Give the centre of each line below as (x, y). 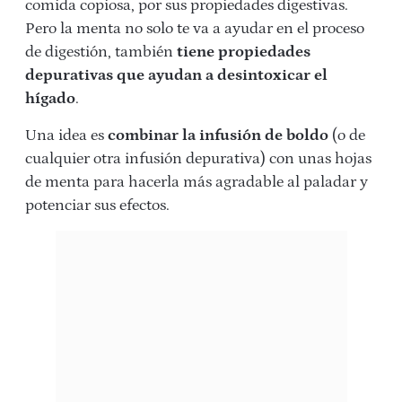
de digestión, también (99, 52)
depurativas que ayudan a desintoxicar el (176, 76)
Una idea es (66, 136)
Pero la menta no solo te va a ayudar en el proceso (195, 29)
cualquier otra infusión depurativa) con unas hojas (198, 159)
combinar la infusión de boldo (218, 136)
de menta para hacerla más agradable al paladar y (197, 183)
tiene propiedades (242, 52)
